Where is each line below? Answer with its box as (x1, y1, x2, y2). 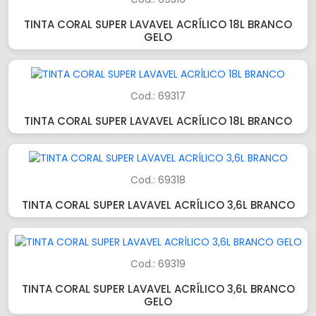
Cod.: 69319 (130, 257, 186, 271)
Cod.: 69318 (130, 173, 186, 187)
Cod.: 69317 (130, 89, 186, 103)
